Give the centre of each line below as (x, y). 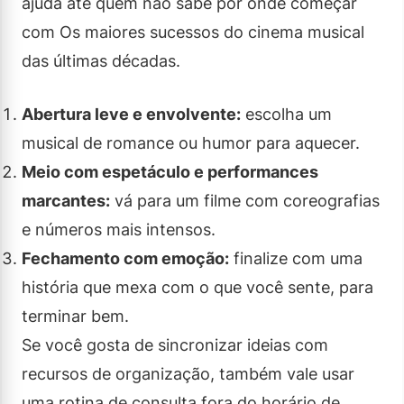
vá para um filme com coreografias (245, 200)
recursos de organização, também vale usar (188, 373)
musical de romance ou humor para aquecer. (191, 142)
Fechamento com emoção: (125, 258)
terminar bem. (75, 316)
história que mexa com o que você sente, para (197, 287)
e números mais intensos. (119, 229)
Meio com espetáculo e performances (170, 171)
